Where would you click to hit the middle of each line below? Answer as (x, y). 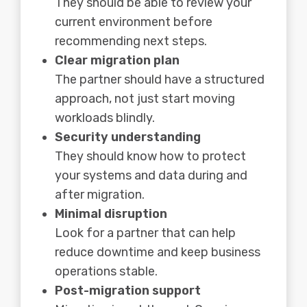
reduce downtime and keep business (158, 252)
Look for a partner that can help (145, 233)
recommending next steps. (131, 41)
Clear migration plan (117, 60)
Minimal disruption (111, 213)
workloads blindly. (105, 118)
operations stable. (106, 271)
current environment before (134, 22)
